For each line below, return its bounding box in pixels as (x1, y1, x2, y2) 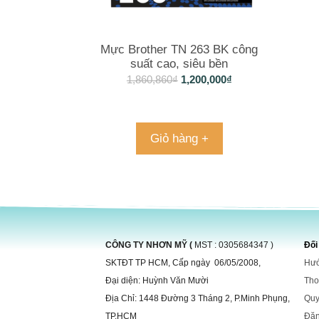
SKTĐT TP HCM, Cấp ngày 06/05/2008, (105, 257, 261, 268)
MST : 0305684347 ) (194, 239, 273, 250)
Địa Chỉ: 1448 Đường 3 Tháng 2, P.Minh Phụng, (105, 293, 290, 303)
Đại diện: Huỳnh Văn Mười (105, 275, 209, 286)
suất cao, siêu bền (130, 57, 229, 71)
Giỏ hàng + (150, 132, 209, 146)
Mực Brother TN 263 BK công (100, 43, 258, 57)
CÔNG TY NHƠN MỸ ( (105, 239, 194, 250)
